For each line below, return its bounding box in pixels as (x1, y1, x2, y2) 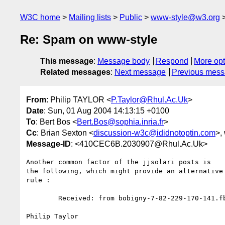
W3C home (20, 13, 60, 22)
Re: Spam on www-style (20, 33, 157, 47)
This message (40, 57, 93, 66)
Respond (155, 57, 188, 66)
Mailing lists (69, 13, 111, 22)
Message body (97, 57, 150, 66)
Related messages (40, 68, 110, 77)
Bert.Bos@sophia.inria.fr (77, 117, 164, 126)
